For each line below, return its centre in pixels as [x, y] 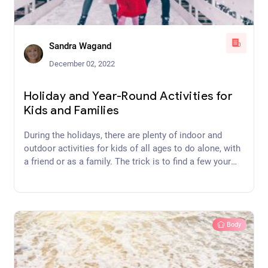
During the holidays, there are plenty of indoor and [123, 135]
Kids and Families [71, 111]
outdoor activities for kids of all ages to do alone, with [132, 148]
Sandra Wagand [80, 46]
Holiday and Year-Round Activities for [128, 97]
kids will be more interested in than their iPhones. [123, 174]
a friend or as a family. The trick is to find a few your [127, 161]
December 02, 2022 [82, 63]
